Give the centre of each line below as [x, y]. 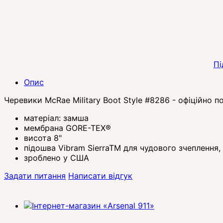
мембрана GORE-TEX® [67, 128]
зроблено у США [56, 158]
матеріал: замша [56, 118]
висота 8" [43, 138]
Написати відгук [100, 176]
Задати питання [35, 176]
